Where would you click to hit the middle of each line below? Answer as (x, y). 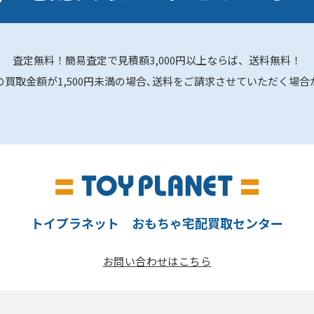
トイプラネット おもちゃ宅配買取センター (157, 223)
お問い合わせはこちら (157, 261)
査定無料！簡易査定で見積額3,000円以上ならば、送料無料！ (157, 60)
